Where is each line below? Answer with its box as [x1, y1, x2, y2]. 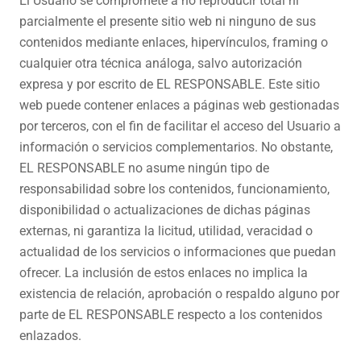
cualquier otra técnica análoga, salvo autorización [19, 56, 302, 71]
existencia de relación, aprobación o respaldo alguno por [19, 286, 339, 301]
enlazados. [19, 328, 81, 343]
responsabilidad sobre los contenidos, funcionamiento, [19, 181, 330, 197]
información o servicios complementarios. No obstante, [19, 139, 333, 155]
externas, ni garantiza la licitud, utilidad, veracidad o [19, 223, 313, 239]
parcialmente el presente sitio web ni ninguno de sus [19, 14, 316, 29]
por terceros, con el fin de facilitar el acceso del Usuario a [19, 118, 341, 134]
